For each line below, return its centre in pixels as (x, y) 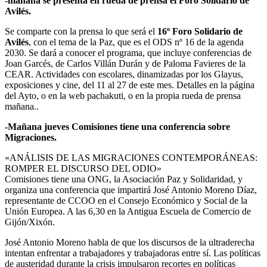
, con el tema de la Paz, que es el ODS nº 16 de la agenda (136, 42)
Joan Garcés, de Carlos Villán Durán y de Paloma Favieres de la (125, 64)
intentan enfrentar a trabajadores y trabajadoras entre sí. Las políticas (133, 253)
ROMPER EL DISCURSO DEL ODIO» (83, 169)
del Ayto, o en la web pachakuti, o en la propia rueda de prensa (123, 96)
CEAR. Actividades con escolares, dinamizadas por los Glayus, (124, 74)
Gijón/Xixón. (30, 222)
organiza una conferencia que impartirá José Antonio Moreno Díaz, (131, 190)
